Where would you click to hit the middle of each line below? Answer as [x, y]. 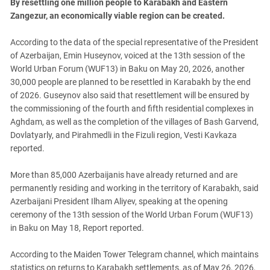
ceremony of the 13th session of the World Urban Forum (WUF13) [132, 215]
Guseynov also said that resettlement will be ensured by [146, 95]
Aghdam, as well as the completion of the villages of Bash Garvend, [134, 122]
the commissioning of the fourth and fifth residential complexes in [132, 108]
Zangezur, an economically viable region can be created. [118, 16]
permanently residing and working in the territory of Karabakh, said [134, 188]
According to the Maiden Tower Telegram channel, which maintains [134, 254]
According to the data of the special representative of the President [134, 42]
